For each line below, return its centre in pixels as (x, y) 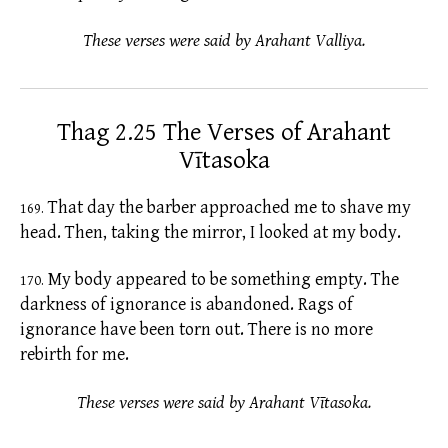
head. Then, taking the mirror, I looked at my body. (210, 232)
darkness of (63, 305)
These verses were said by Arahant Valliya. (224, 40)
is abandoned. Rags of (271, 305)
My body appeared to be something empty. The (221, 280)
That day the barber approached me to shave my (227, 207)
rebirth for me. (74, 355)
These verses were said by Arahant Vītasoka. (224, 402)
